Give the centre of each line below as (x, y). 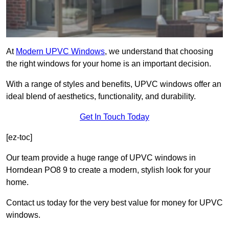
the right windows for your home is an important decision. (109, 64)
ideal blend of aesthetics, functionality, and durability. (101, 97)
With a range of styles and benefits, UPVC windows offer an (114, 84)
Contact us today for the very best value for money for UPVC (114, 203)
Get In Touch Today (114, 117)
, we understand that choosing (159, 52)
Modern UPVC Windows (60, 52)
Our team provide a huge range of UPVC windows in (101, 158)
